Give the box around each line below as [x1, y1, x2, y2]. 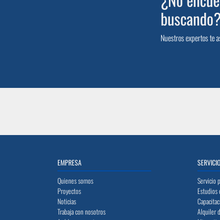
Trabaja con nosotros [57, 206, 106, 217]
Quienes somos [57, 175, 93, 186]
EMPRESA [57, 157, 82, 167]
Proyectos [57, 186, 81, 196]
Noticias [57, 196, 76, 206]
